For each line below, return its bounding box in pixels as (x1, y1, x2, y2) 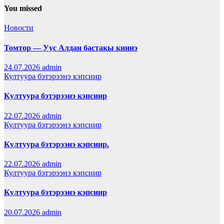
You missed (4, 4, 42, 13)
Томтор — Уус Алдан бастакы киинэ (4, 43, 137, 52)
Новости (4, 23, 33, 32)
